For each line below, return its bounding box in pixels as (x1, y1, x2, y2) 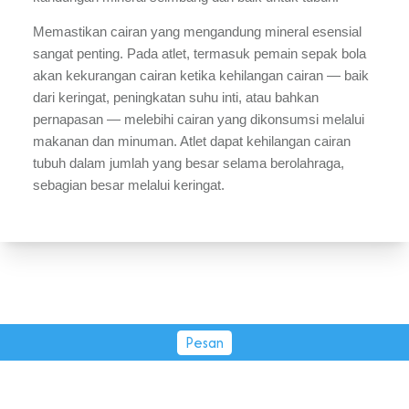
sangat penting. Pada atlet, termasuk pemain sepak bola (33, 47, 366, 62)
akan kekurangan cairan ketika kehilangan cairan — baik (33, 68, 369, 84)
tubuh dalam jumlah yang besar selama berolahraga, (33, 156, 344, 172)
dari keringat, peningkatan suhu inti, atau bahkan (33, 90, 319, 106)
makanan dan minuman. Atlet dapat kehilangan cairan (33, 134, 351, 150)
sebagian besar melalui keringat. (33, 178, 228, 194)
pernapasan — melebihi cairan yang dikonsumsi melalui (33, 112, 364, 128)
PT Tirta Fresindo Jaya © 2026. (105, 378, 304, 400)
